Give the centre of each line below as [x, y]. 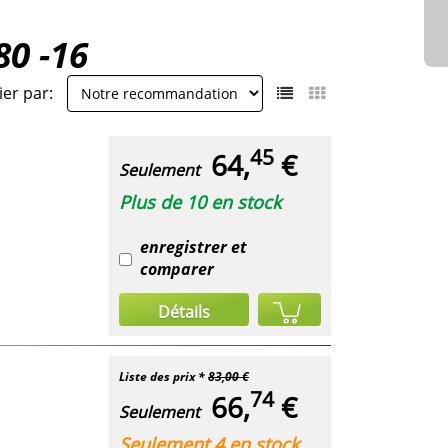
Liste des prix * [163, 376]
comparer [177, 268]
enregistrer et [193, 246]
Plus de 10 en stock [200, 201]
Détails [184, 311]
